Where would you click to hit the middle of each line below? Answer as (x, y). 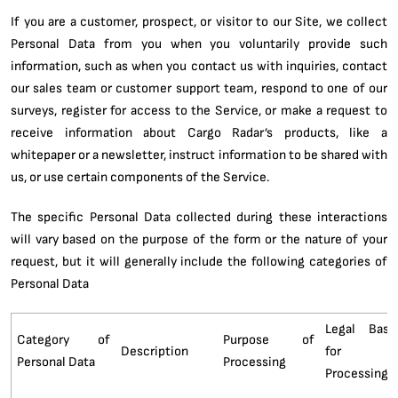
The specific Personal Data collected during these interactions (199, 216)
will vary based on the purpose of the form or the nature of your (199, 239)
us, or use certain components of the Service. (140, 176)
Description (154, 350)
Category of (64, 339)
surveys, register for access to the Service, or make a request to (199, 110)
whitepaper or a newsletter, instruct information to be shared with (199, 154)
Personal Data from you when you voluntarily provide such (199, 43)
